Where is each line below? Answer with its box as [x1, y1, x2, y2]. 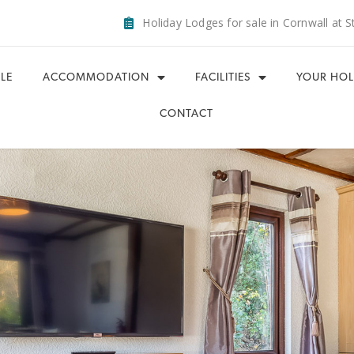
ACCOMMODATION [42, 72, 149, 84]
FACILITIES [194, 72, 250, 84]
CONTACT [159, 108, 213, 120]
